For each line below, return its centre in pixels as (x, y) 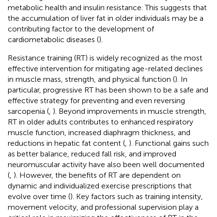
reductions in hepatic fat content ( (66, 143)
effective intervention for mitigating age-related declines (105, 68)
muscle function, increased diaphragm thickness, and (99, 132)
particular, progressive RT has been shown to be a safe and (108, 90)
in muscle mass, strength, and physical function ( (91, 79)
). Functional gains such (169, 143)
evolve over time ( (39, 196)
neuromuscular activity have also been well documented (106, 164)
